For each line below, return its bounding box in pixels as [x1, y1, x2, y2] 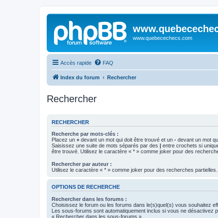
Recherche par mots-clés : [52, 131, 119, 137]
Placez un [52, 137, 76, 143]
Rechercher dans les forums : [52, 196, 127, 202]
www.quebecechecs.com [133, 35, 192, 41]
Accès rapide [60, 59, 91, 66]
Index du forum [60, 74, 100, 80]
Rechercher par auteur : [52, 161, 112, 167]
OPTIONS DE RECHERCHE [52, 184, 120, 190]
